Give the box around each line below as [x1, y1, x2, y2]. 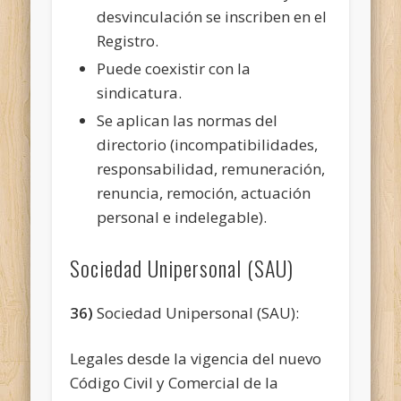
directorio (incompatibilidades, [97, 133, 319, 155]
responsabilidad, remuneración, [97, 158, 326, 179]
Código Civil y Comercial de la [70, 371, 279, 393]
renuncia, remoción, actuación [97, 182, 311, 203]
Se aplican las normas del [97, 109, 278, 131]
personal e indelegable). [97, 206, 268, 227]
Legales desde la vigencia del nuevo [70, 347, 322, 369]
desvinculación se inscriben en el [97, 5, 328, 27]
